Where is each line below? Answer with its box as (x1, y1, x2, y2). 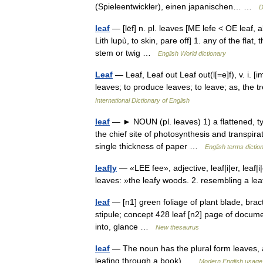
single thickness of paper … (95, 141, 205, 151)
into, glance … (95, 222, 156, 231)
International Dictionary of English (95, 97, 190, 104)
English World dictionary (158, 50, 226, 57)
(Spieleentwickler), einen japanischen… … (95, 2, 259, 11)
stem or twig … (95, 48, 158, 58)
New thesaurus (156, 224, 199, 231)
